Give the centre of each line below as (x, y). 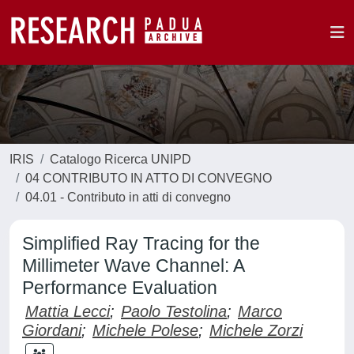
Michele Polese (145, 330)
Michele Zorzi (256, 330)
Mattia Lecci (68, 311)
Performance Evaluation (120, 288)
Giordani (52, 330)
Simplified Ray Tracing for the (141, 243)
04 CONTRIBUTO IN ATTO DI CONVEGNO (149, 178)
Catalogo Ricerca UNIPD (121, 159)
